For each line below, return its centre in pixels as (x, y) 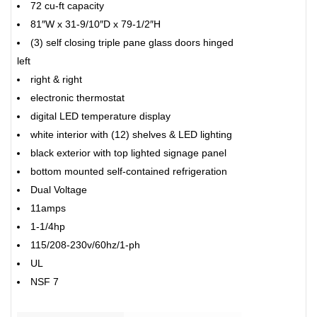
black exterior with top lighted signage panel (128, 153)
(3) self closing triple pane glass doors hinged (132, 43)
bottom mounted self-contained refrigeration (129, 172)
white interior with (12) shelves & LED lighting (131, 135)
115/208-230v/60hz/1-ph (85, 245)
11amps (48, 208)
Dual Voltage (59, 190)
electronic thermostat (77, 98)
